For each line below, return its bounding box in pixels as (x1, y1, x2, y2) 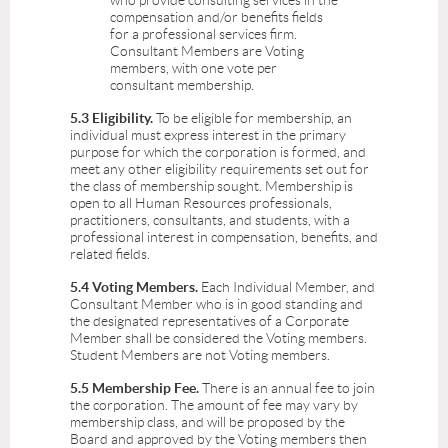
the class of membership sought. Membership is (70, 178, 353, 195)
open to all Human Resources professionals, (70, 195, 332, 212)
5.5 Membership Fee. (70, 380, 202, 397)
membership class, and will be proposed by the (70, 414, 345, 431)
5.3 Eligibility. (70, 110, 153, 127)
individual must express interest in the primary (70, 127, 346, 144)
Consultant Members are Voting (110, 43, 304, 60)
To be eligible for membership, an (153, 110, 352, 127)
